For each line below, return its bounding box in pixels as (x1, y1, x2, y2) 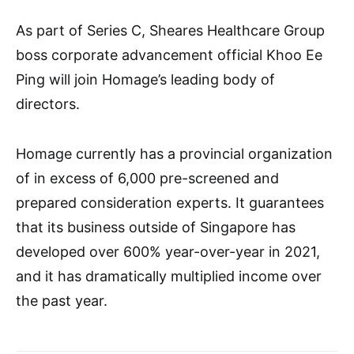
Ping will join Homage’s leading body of (16, 70, 275, 88)
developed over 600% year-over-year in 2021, (16, 243, 320, 260)
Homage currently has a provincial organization (16, 145, 333, 162)
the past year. (16, 292, 107, 309)
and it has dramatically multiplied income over (16, 267, 322, 284)
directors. (16, 95, 80, 112)
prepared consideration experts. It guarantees (16, 194, 324, 211)
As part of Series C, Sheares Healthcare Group (16, 21, 325, 39)
